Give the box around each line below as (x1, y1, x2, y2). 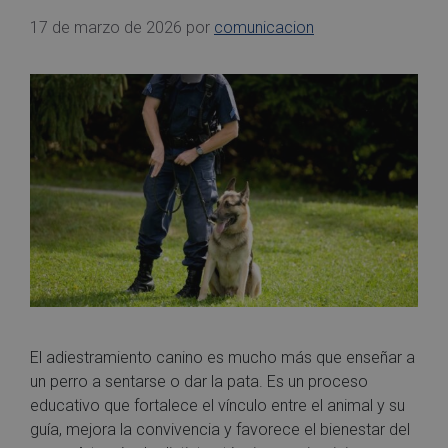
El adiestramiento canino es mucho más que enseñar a (30, 347, 415, 367)
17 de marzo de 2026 (30, 18, 182, 38)
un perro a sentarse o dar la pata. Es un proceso (30, 371, 368, 391)
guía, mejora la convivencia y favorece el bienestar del (30, 419, 410, 439)
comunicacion (214, 18, 314, 38)
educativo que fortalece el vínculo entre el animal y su (30, 395, 405, 415)
